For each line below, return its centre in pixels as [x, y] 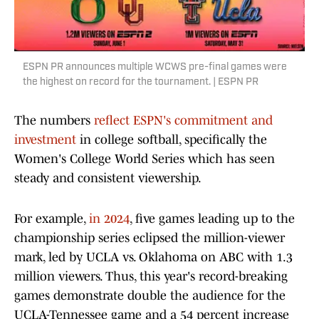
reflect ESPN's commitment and [183, 121]
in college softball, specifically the [172, 140]
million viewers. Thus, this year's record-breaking [151, 277]
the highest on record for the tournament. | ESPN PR [141, 83]
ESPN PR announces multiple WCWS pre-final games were [155, 68]
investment [45, 140]
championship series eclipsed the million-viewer [150, 238]
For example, [52, 219]
